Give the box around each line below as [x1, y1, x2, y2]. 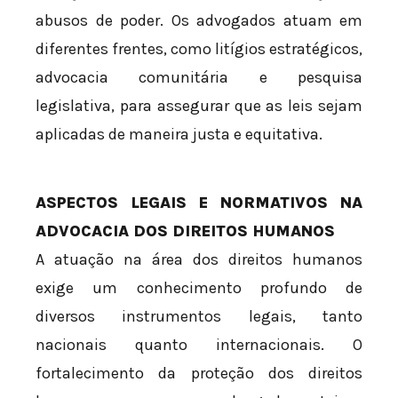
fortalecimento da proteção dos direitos [36, 362, 362, 383]
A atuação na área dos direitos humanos [36, 249, 362, 269]
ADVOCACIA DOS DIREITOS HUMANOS [36, 220, 335, 241]
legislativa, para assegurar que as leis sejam [36, 95, 362, 115]
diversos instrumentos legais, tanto [36, 306, 362, 326]
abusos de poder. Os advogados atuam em [36, 10, 362, 30]
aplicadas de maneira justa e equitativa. [36, 123, 322, 144]
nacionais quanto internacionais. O [36, 334, 362, 354]
